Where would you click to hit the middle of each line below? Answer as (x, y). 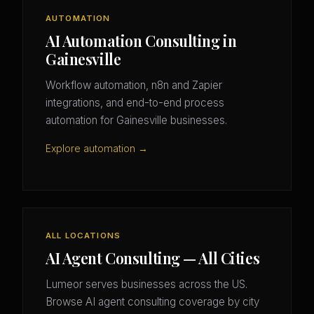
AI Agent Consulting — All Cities (153, 258)
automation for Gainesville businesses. (136, 121)
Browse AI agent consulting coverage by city (152, 302)
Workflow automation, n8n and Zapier (134, 86)
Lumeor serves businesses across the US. (146, 285)
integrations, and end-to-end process (135, 103)
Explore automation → (97, 149)
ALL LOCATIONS (83, 236)
